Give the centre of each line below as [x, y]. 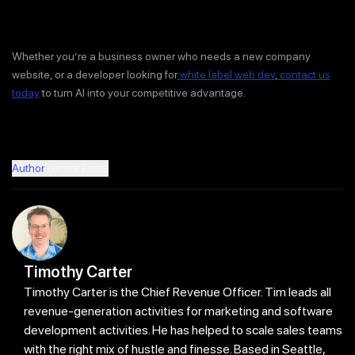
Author [28, 168]
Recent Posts [76, 168]
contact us [304, 75]
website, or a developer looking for [95, 75]
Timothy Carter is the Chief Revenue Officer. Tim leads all [177, 292]
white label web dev [226, 75]
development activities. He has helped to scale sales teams [183, 330]
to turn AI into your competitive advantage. [143, 93]
